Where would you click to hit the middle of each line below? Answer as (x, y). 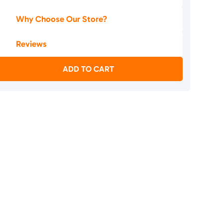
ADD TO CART (89, 69)
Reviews (32, 44)
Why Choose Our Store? (62, 19)
